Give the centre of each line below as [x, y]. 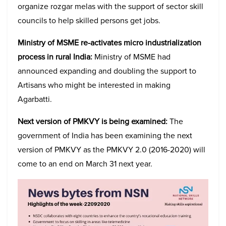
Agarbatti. [36, 99]
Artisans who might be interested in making [94, 85]
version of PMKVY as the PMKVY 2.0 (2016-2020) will [111, 150]
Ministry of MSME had [131, 57]
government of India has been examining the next [105, 135]
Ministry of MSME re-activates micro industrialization [109, 43]
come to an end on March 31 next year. [85, 164]
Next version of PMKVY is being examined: [93, 121]
